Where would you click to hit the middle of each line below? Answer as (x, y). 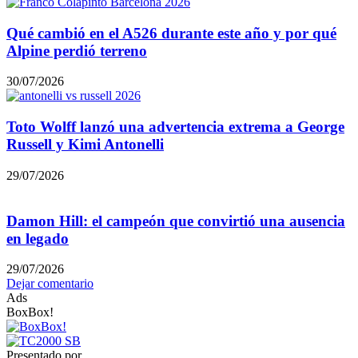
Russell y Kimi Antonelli (85, 145)
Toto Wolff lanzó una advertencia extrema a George (175, 127)
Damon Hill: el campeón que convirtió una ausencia (176, 221)
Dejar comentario (50, 284)
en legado (38, 238)
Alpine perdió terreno (77, 50)
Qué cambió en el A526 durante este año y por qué (171, 33)
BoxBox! (30, 312)
